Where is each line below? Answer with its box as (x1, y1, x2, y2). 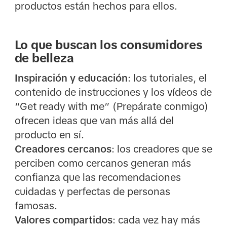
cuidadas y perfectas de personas (14, 186, 170, 198)
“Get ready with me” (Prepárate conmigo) (14, 101, 208, 112)
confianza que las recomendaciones (14, 172, 181, 183)
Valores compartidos (14, 214, 112, 226)
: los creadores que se (111, 143, 212, 155)
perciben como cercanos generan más (14, 158, 191, 169)
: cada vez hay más (112, 214, 200, 226)
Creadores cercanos (14, 143, 111, 155)
